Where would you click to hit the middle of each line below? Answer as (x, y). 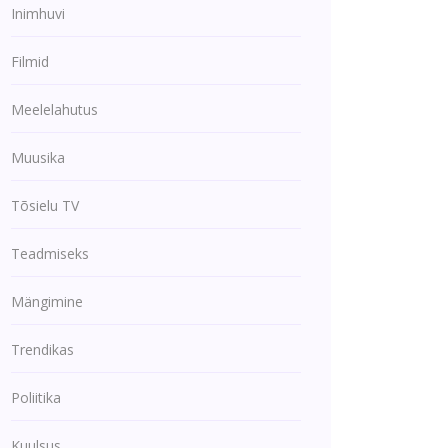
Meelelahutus (54, 109)
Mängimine (47, 301)
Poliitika (36, 397)
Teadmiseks (50, 253)
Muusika (38, 157)
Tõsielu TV (45, 205)
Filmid (30, 61)
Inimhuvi (38, 13)
